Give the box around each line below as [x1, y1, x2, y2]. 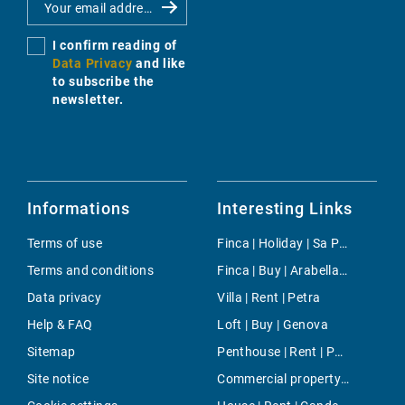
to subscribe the [52, 74, 155, 89]
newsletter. [52, 92, 124, 108]
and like [136, 56, 186, 71]
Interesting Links [217, 199, 353, 219]
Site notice [27, 372, 89, 387]
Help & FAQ [27, 317, 93, 333]
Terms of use [27, 236, 103, 251]
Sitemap [27, 344, 76, 360]
